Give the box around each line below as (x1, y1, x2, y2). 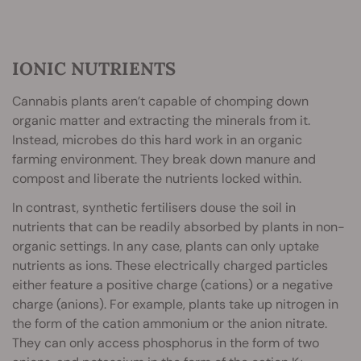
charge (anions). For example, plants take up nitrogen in (12, 296, 338, 313)
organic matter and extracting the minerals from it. (12, 112, 310, 130)
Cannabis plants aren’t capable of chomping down (12, 93, 309, 110)
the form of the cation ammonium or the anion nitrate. (12, 315, 327, 333)
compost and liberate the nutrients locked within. (12, 170, 301, 188)
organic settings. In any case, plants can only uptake (12, 238, 319, 255)
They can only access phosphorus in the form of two (12, 334, 319, 352)
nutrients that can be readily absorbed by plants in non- (12, 218, 345, 236)
